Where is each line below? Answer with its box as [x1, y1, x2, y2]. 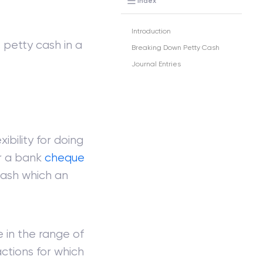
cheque [45, 151, 85, 164]
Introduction [131, 27, 171, 36]
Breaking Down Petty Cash [131, 43, 220, 52]
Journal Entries [131, 60, 181, 69]
